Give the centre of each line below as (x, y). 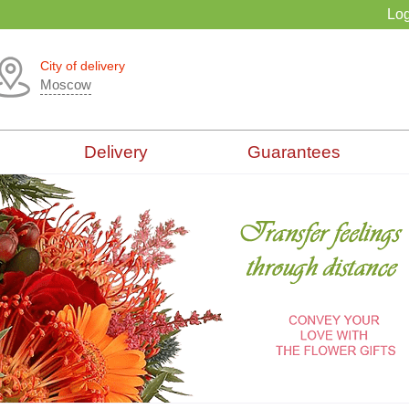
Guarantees (294, 152)
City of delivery (83, 66)
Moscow (66, 84)
